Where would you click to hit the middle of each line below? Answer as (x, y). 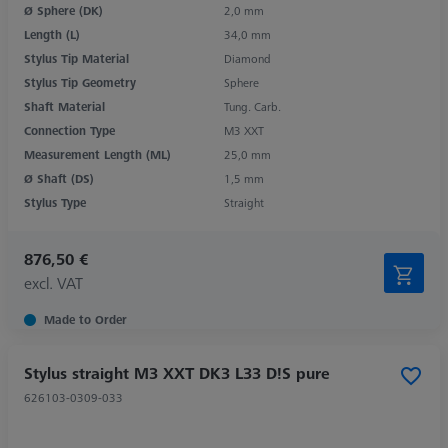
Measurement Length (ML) (97, 154)
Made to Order (85, 319)
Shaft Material (64, 106)
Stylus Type (55, 202)
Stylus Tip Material (76, 58)
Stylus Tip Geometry (80, 82)
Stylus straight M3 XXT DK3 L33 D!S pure (177, 372)
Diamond (247, 58)
